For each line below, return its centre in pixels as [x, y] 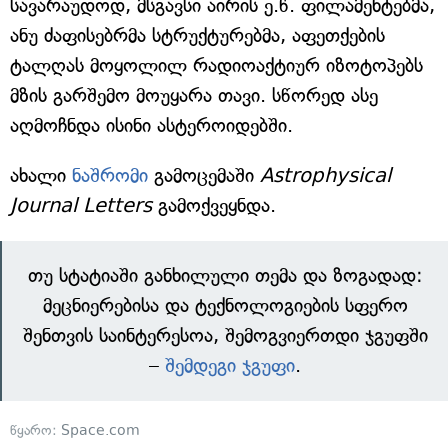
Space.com [100, 430]
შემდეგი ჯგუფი [230, 365]
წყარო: [35, 430]
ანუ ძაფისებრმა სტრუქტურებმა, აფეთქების [197, 35]
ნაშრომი [110, 175]
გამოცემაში [204, 175]
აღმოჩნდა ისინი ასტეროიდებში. [151, 125]
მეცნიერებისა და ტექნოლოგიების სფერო [225, 305]
